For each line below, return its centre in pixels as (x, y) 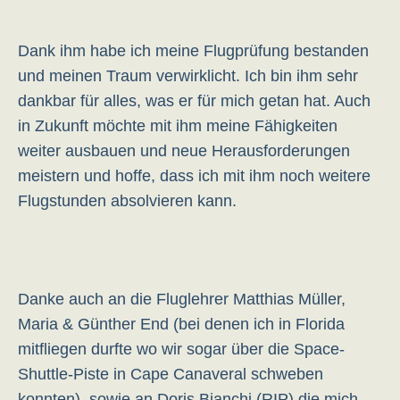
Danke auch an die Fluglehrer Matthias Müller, (182, 299)
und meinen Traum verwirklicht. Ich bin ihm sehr (188, 76)
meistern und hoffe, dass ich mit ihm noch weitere (194, 176)
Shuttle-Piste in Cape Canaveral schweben (171, 374)
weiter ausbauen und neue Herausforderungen (184, 151)
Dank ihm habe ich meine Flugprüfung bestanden (193, 51)
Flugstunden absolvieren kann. (127, 201)
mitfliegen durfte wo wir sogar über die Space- (181, 349)
